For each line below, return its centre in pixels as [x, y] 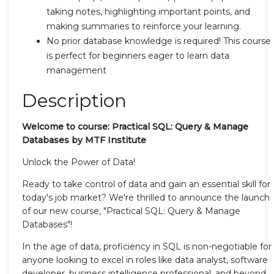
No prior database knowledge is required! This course [159, 41]
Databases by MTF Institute [84, 140]
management [76, 70]
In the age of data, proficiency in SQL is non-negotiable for [147, 246]
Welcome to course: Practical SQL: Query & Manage [135, 126]
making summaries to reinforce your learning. [144, 26]
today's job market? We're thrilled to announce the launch [146, 197]
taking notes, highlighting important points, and [148, 11]
